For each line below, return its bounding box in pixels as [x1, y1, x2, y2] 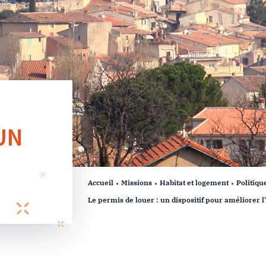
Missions [121, 178, 152, 187]
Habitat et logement [160, 178, 229, 187]
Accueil [88, 178, 113, 187]
